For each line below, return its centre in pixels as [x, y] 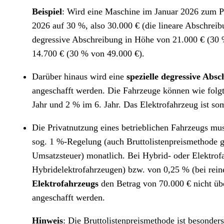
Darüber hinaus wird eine [79, 76]
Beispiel [47, 11]
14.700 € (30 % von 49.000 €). [88, 53]
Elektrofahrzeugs [65, 183]
